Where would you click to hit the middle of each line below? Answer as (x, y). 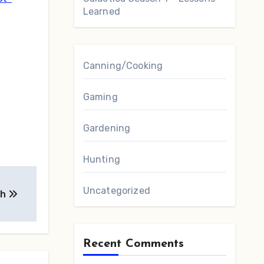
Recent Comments (133, 244)
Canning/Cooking (123, 66)
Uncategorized (117, 191)
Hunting (101, 159)
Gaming (100, 97)
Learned (101, 11)
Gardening (107, 128)
